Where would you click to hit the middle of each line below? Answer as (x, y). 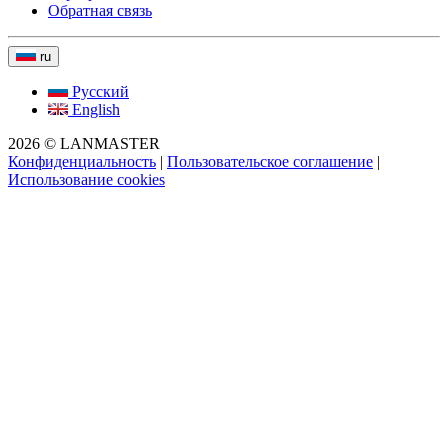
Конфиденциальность (82, 161)
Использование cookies (86, 179)
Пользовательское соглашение (270, 161)
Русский (100, 91)
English (96, 109)
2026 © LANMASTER (84, 143)
